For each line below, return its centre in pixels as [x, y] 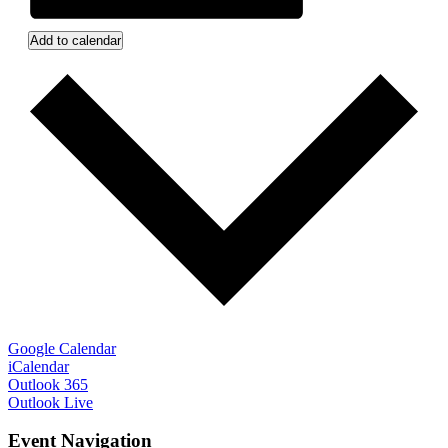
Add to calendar [75, 41]
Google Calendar [62, 348]
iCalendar [38, 366]
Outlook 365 [48, 384]
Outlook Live [50, 402]
